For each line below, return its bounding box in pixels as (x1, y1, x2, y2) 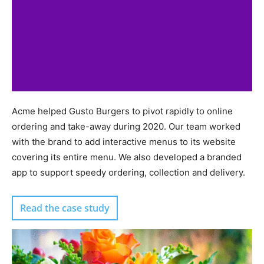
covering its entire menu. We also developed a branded (12, 151, 242, 163)
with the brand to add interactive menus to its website (12, 136, 236, 147)
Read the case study (20, 202, 110, 214)
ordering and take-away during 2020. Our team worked (12, 121, 240, 132)
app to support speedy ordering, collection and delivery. (12, 167, 245, 178)
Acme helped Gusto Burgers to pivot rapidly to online (12, 105, 233, 117)
